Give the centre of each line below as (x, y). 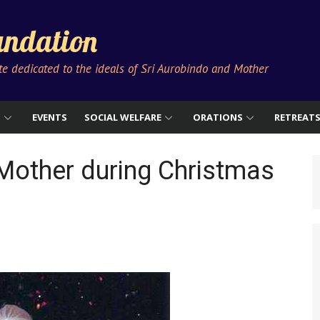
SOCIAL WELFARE (123, 117)
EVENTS (50, 117)
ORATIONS (218, 117)
